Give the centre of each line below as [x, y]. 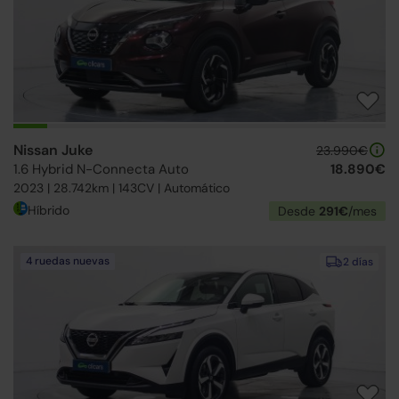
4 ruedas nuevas [68, 261]
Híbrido [49, 210]
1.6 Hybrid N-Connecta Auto [101, 169]
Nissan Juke [53, 150]
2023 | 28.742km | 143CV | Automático [122, 188]
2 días [358, 262]
